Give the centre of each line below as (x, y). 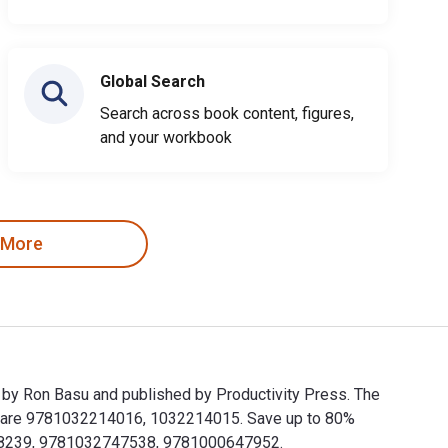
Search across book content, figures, (227, 113)
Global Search (152, 81)
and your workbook (166, 137)
